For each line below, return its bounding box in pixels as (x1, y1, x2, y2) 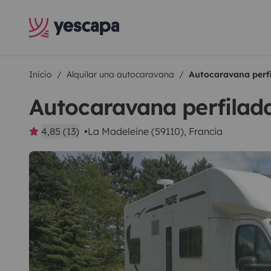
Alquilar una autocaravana (67, 69, 174, 80)
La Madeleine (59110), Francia (88, 125, 223, 137)
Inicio (29, 69, 52, 80)
